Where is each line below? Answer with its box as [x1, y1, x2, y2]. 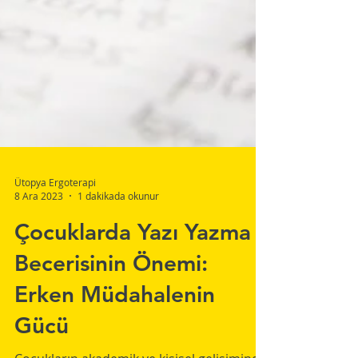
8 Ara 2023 [14, 314, 63, 327]
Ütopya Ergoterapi [14, 300, 96, 313]
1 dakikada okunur [78, 314, 159, 327]
